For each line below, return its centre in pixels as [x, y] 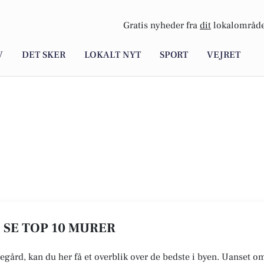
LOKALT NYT [113, 55]
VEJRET [224, 55]
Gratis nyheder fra [161, 26]
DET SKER [44, 55]
